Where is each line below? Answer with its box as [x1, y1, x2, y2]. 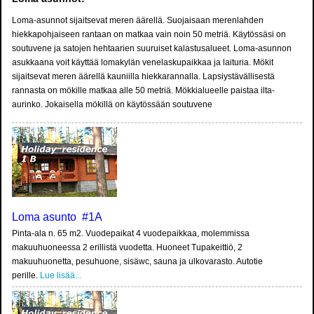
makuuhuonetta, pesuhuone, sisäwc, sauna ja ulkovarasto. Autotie [12, 257, 263, 267]
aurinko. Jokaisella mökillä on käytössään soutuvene [12, 100, 212, 110]
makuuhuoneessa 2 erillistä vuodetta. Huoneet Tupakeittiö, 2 [12, 243, 243, 253]
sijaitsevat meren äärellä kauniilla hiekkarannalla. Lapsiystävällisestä [12, 71, 275, 82]
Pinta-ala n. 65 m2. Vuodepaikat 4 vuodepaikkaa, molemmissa [12, 228, 250, 239]
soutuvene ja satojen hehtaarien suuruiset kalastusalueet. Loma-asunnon [12, 43, 292, 54]
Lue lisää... [40, 271, 81, 281]
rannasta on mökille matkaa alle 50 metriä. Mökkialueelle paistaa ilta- [12, 86, 275, 96]
